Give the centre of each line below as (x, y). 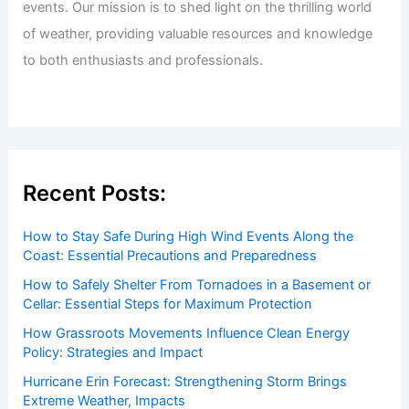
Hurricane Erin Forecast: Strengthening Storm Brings (185, 382)
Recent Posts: (95, 193)
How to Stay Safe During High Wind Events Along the (189, 237)
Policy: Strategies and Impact (113, 353)
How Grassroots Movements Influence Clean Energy (187, 334)
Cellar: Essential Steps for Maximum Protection (168, 304)
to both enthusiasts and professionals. (143, 60)
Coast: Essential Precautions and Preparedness (170, 256)
